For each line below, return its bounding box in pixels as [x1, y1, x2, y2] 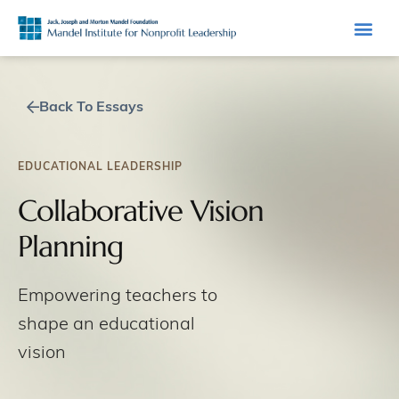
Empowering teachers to [18, 288, 217, 305]
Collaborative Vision [18, 192, 264, 229]
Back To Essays [39, 101, 143, 115]
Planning [18, 228, 123, 265]
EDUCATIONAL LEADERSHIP [18, 162, 183, 173]
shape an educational [18, 316, 195, 334]
